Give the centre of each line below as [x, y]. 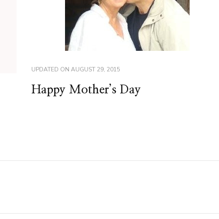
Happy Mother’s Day [86, 90]
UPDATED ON [51, 69]
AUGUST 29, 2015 [95, 69]
